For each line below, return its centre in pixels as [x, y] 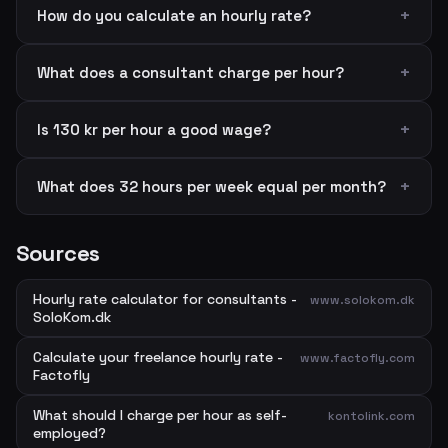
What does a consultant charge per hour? [190, 72]
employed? [69, 433]
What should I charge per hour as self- [160, 415]
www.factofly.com [357, 358]
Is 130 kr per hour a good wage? [154, 129]
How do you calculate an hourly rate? [174, 15]
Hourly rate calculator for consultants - [165, 299]
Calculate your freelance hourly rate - [158, 357]
